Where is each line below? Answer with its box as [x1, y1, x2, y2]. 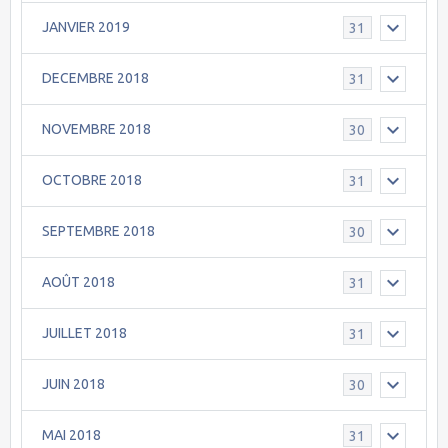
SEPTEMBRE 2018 [42, 223, 155, 240]
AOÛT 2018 [42, 274, 115, 291]
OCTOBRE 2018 [42, 172, 142, 189]
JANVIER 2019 [42, 19, 130, 36]
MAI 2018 [42, 427, 101, 444]
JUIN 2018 [42, 376, 105, 393]
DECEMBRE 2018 [42, 70, 149, 87]
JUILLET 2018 [42, 325, 127, 342]
